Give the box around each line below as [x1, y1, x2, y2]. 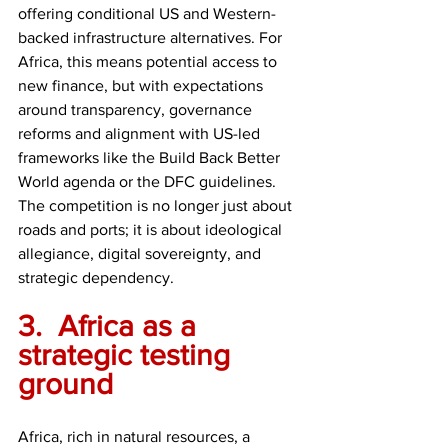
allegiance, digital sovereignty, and [18, 244, 265, 262]
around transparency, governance [18, 100, 256, 118]
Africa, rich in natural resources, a [18, 427, 254, 445]
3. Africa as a [18, 309, 42, 342]
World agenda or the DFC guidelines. [18, 172, 280, 190]
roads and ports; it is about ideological [18, 220, 286, 238]
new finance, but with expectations [18, 76, 267, 94]
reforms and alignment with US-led [18, 124, 264, 142]
